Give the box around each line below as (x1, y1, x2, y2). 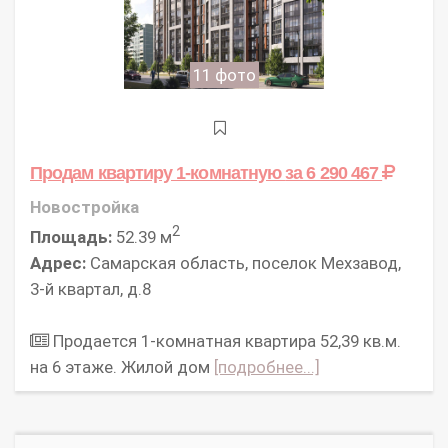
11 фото (192, 65, 256, 86)
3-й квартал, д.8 (30, 278, 151, 299)
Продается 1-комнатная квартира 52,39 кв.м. (49, 330, 401, 351)
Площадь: (30, 226, 112, 247)
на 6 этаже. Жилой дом (30, 356, 214, 377)
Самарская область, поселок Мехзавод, (86, 252, 401, 273)
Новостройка (30, 197, 139, 218)
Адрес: (30, 252, 86, 273)
